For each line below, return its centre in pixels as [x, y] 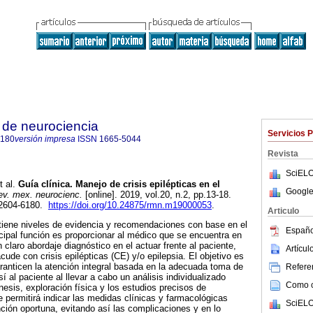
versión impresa [45, 139]
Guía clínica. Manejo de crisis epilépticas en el [118, 184]
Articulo [283, 211]
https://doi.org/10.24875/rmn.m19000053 [130, 205]
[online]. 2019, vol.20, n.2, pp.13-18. [157, 195]
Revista [283, 154]
